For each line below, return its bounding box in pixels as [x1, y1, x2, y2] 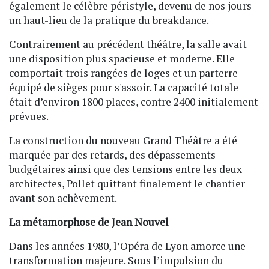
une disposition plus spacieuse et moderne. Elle [9, 51, 235, 65]
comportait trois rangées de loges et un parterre [9, 65, 238, 80]
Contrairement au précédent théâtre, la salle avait [9, 37, 247, 51]
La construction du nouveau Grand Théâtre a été [9, 133, 237, 147]
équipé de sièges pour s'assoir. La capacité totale [9, 80, 238, 94]
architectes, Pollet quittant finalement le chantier [9, 176, 245, 190]
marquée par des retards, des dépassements [9, 147, 216, 162]
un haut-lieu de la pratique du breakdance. [9, 13, 209, 27]
